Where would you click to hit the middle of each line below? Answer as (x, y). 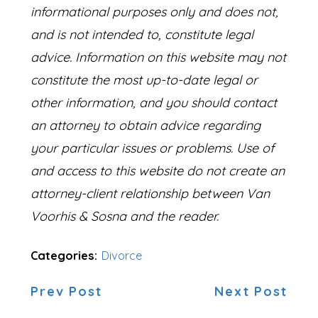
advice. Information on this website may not (159, 57)
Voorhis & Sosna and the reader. (125, 216)
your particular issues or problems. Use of (153, 148)
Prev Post (66, 291)
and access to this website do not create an (158, 170)
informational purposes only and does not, (155, 11)
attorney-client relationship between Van (150, 193)
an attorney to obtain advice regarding (146, 125)
